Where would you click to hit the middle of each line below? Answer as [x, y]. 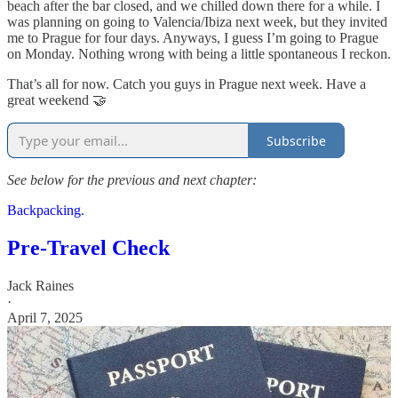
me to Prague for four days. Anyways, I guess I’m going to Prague [193, 38]
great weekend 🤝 [57, 100]
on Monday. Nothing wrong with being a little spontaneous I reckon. [199, 54]
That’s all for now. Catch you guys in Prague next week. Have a [187, 84]
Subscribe [296, 140]
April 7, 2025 [45, 317]
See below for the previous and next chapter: [132, 180]
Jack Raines [40, 285]
